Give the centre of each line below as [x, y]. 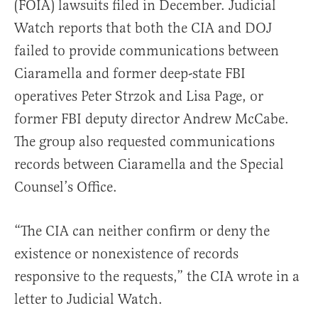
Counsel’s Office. [66, 187]
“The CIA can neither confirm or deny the [142, 231]
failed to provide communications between [147, 51]
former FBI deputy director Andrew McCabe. [152, 119]
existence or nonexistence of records [126, 254]
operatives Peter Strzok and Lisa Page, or [139, 97]
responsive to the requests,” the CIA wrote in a [157, 277]
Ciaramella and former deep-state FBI [130, 74]
